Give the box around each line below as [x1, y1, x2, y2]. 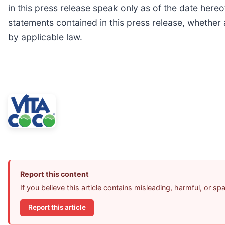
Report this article [28, 203, 86, 212]
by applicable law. [8, 32, 82, 43]
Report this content [20, 170, 89, 179]
